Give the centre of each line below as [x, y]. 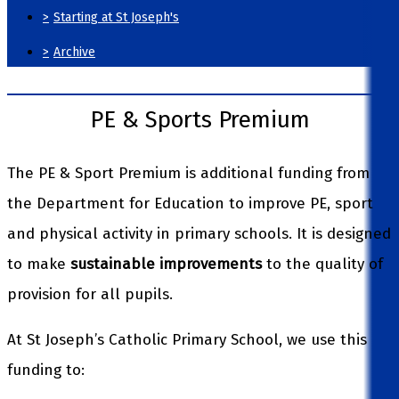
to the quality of [322, 264]
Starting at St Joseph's [116, 17]
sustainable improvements [166, 264]
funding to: [46, 370]
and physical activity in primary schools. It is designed [199, 233]
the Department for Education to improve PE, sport [190, 203]
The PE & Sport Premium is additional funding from [188, 173]
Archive [74, 52]
